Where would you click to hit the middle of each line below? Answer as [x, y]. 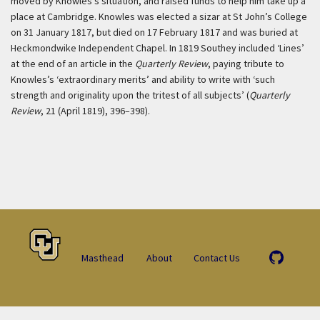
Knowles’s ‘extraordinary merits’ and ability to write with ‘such [143, 79]
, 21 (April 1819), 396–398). [95, 111]
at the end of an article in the [73, 64]
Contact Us [217, 258]
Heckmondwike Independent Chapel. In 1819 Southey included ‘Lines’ [157, 48]
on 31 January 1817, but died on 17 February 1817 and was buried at [154, 32]
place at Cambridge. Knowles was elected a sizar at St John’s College [159, 16]
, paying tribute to [246, 64]
